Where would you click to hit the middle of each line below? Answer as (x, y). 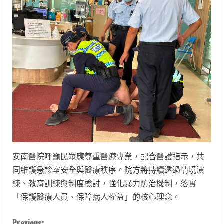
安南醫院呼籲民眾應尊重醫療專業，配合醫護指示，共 (108, 157)
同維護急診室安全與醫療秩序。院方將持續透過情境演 (108, 170)
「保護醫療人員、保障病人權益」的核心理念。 (96, 197)
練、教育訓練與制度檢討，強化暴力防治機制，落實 (104, 184)
